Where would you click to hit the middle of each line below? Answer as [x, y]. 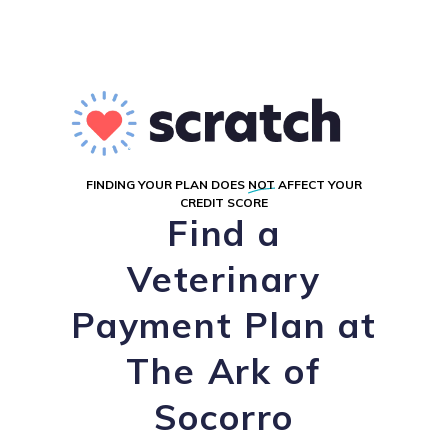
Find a [224, 233]
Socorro [224, 417]
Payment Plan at [224, 325]
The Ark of [224, 371]
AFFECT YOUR [318, 184]
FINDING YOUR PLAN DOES [167, 184]
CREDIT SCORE [224, 202]
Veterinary [223, 279]
